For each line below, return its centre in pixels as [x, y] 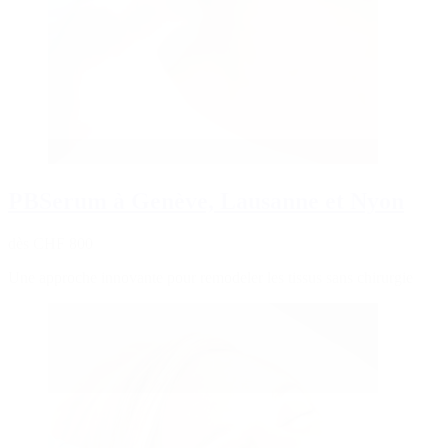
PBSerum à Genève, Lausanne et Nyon [206, 201]
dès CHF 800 [50, 243]
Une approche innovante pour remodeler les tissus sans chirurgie [210, 277]
